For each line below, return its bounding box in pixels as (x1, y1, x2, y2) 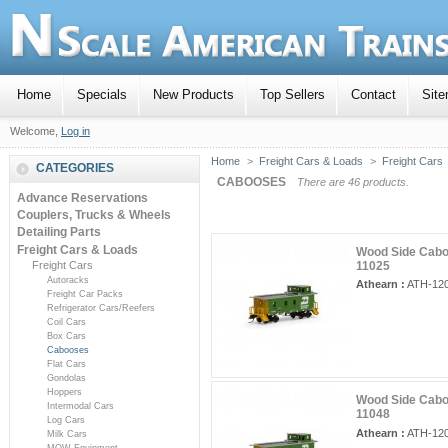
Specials (77, 87, 127, 102)
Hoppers (46, 386, 82, 397)
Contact (351, 87, 396, 102)
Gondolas (46, 372, 86, 383)
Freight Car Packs (46, 288, 123, 299)
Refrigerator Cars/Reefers (46, 302, 155, 313)
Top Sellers (260, 87, 325, 102)
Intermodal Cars (46, 400, 114, 411)
